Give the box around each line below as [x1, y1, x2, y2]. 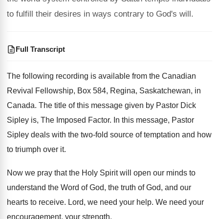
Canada [7, 101, 35, 109]
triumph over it [15, 145, 64, 153]
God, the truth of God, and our [89, 183, 191, 192]
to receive [30, 198, 64, 206]
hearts [7, 198, 28, 206]
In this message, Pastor [113, 116, 194, 124]
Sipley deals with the [7, 131, 79, 139]
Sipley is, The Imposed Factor [7, 116, 109, 124]
